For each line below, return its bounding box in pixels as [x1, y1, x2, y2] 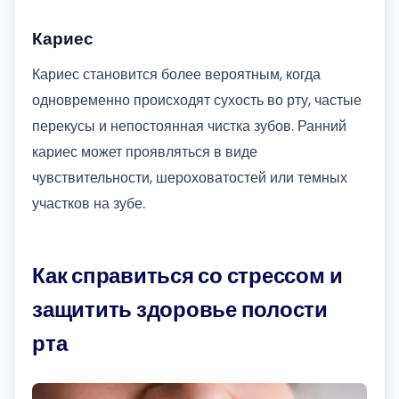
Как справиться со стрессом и [32, 260, 343, 290]
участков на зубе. [32, 192, 145, 214]
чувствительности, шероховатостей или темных [32, 167, 347, 188]
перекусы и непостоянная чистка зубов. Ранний [32, 115, 346, 136]
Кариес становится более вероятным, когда [32, 63, 321, 85]
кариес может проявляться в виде [32, 141, 257, 162]
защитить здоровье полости [32, 294, 328, 324]
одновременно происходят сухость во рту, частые [32, 89, 362, 110]
